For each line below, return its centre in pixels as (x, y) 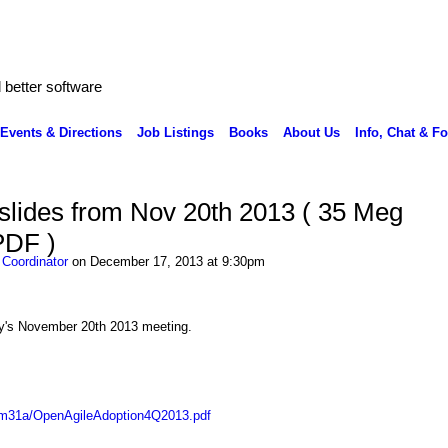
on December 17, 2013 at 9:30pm (166, 261)
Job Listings (175, 132)
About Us (311, 132)
